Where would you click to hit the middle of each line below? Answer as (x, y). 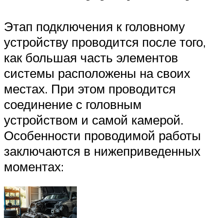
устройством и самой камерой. (94, 119)
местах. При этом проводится (90, 88)
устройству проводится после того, (105, 42)
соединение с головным (73, 104)
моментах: (34, 166)
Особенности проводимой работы (102, 135)
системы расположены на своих (97, 73)
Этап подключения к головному (94, 26)
